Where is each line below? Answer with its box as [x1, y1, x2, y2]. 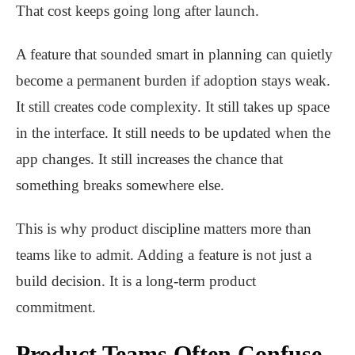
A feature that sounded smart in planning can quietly [16, 46, 333, 63]
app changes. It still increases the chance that [16, 151, 283, 168]
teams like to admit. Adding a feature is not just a [16, 246, 311, 264]
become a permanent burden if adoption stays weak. [16, 72, 330, 90]
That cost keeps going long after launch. [16, 2, 259, 20]
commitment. [16, 299, 96, 316]
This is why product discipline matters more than [16, 220, 311, 238]
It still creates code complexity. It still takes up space [16, 98, 330, 116]
